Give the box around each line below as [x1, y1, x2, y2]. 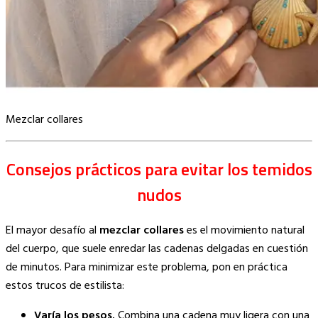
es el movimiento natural [184, 221, 305, 241]
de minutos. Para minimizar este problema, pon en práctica [6, 258, 287, 278]
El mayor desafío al [6, 221, 99, 241]
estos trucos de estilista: [6, 277, 124, 296]
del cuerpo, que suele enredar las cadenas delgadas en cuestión [6, 240, 308, 259]
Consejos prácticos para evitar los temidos [6, 156, 312, 182]
